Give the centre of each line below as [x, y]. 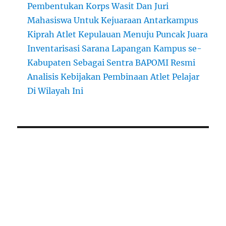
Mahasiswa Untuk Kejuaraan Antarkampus [113, 20]
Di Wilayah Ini [55, 91]
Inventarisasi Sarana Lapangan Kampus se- [115, 49]
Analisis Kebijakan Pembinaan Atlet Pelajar [114, 77]
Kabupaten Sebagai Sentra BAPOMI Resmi [111, 63]
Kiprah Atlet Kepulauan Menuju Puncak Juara [118, 35]
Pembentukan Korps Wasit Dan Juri [98, 6]
